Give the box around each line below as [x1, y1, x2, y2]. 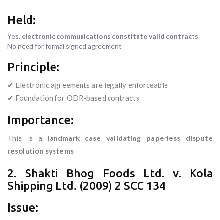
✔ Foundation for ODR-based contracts [7, 93, 139, 103]
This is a [7, 134, 48, 143]
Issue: [7, 201, 38, 215]
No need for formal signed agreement [7, 42, 122, 51]
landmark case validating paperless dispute [47, 134, 213, 143]
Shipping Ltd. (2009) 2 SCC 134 [7, 179, 165, 192]
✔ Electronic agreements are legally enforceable [7, 81, 168, 90]
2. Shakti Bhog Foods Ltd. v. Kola [7, 167, 213, 180]
